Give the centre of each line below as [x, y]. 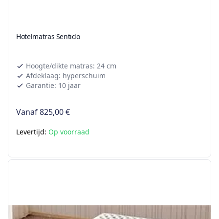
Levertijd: [32, 132]
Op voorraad [69, 132]
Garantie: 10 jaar [53, 86]
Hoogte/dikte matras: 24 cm [71, 66]
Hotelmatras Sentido [48, 37]
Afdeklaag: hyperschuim [66, 76]
